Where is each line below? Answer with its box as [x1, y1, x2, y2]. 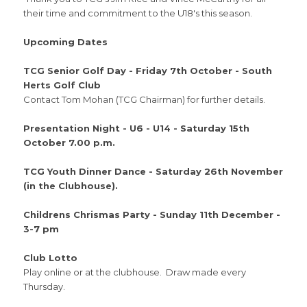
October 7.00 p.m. [23, 136, 115, 148]
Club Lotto [23, 251, 77, 263]
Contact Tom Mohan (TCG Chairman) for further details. [23, 93, 265, 105]
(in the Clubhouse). [23, 180, 123, 191]
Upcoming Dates [23, 36, 108, 47]
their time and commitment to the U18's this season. [23, 7, 252, 19]
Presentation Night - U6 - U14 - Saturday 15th [23, 122, 249, 134]
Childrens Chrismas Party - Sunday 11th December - [23, 208, 280, 220]
